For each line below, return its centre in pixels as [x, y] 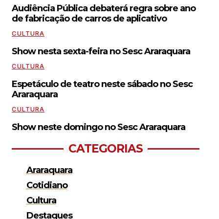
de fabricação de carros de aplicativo [89, 18]
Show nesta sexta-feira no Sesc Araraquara [101, 51]
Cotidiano [47, 185]
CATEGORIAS [106, 148]
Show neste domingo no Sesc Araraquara [99, 127]
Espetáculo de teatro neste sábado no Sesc [102, 84]
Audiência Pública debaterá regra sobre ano [104, 8]
